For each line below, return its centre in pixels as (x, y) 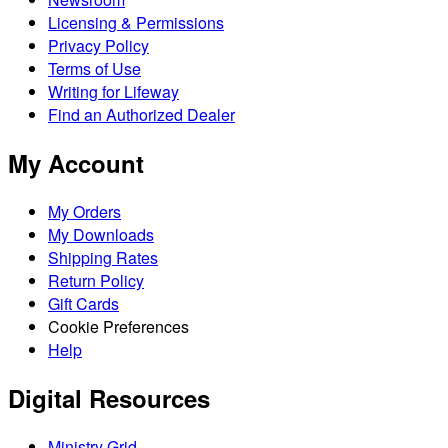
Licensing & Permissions (136, 22)
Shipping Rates (103, 257)
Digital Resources (109, 397)
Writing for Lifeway (113, 91)
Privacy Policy (98, 45)
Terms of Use (94, 68)
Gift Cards (83, 303)
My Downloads (101, 234)
